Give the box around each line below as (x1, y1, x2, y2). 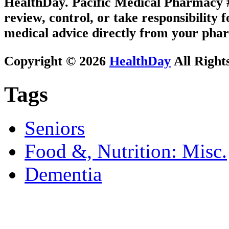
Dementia (25, 163, 102, 186)
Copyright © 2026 (4, 53, 109, 68)
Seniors (25, 117, 85, 140)
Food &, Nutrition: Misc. (25, 140, 227, 163)
